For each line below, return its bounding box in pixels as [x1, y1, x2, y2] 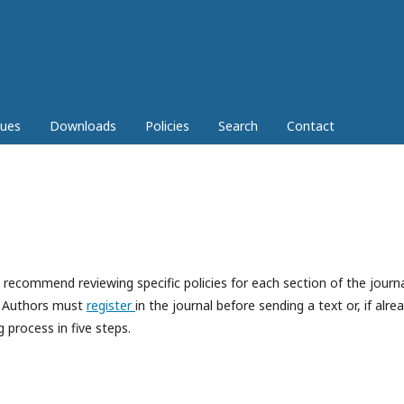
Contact [286, 116, 335, 134]
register [87, 296, 135, 314]
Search [217, 116, 258, 134]
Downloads [49, 116, 116, 134]
